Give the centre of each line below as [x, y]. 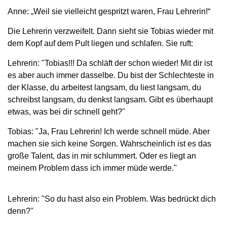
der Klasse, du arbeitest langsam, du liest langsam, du [104, 87]
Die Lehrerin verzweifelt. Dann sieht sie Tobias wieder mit [110, 31]
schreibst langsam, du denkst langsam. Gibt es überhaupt [110, 99]
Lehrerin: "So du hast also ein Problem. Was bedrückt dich [112, 199]
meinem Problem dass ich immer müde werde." [92, 168]
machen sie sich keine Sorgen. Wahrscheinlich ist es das [109, 143]
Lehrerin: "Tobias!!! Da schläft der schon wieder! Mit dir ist [110, 63]
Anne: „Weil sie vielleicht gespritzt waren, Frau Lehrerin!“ [109, 11]
